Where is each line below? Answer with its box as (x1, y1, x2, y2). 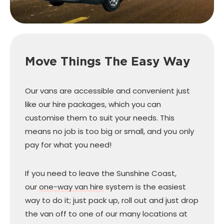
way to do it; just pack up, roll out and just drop (25, 194, 198, 205)
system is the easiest (103, 181, 186, 192)
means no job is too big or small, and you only (25, 125, 194, 136)
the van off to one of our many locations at (25, 208, 187, 219)
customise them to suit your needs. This (25, 112, 174, 123)
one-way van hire (39, 181, 103, 192)
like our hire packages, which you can (25, 98, 161, 109)
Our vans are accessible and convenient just (25, 85, 190, 96)
